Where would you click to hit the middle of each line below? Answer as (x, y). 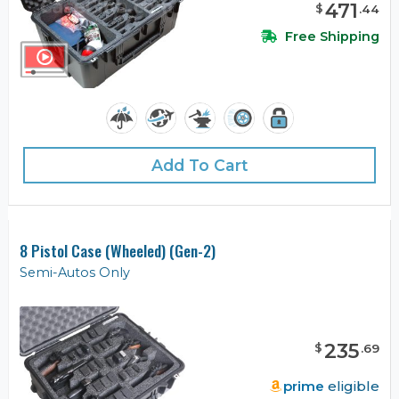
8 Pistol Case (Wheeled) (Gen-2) (118, 251)
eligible (352, 386)
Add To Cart (199, 166)
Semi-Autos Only (75, 273)
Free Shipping (330, 37)
